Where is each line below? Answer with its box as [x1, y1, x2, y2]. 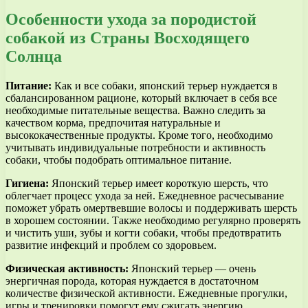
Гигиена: [5, 177, 49, 189]
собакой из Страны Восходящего [5, 28, 250, 47]
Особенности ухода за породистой [5, 10, 256, 28]
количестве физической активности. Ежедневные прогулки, [5, 287, 287, 299]
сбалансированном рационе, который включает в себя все [5, 91, 277, 104]
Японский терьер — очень [129, 262, 256, 274]
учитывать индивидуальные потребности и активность [5, 141, 265, 153]
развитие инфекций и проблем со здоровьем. [5, 239, 217, 251]
